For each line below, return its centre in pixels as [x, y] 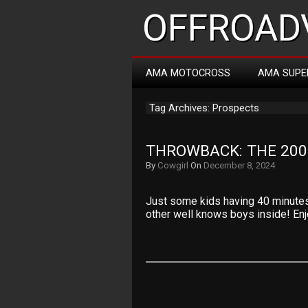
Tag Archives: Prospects [204, 108]
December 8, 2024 [239, 165]
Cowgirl [173, 165]
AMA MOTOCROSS [188, 73]
